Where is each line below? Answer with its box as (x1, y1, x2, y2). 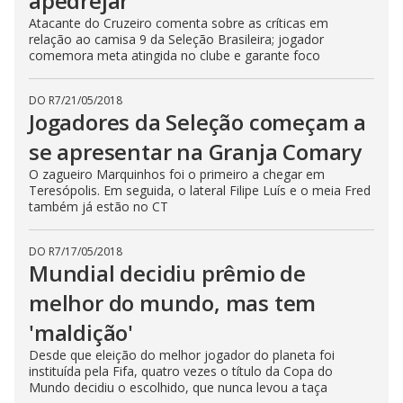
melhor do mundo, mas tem (29, 288, 317, 318)
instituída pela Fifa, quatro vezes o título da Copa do (29, 363, 333, 381)
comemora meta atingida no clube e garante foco (29, 47, 320, 65)
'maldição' (29, 318, 134, 348)
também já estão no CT (29, 198, 168, 216)
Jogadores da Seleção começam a (29, 107, 366, 138)
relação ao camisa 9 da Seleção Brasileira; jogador (29, 31, 324, 49)
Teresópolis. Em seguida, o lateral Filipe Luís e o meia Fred (29, 182, 371, 200)
